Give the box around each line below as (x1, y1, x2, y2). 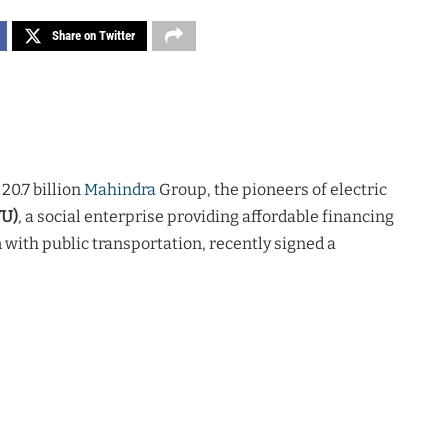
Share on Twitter (52, 27, 135, 43)
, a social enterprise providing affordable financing (18, 206, 394, 226)
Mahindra (84, 179, 156, 199)
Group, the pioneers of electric (156, 179, 387, 199)
